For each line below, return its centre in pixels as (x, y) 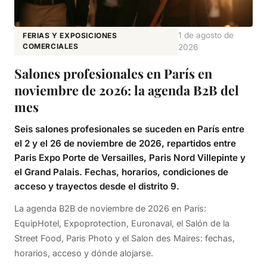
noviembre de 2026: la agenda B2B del (127, 90)
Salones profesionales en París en (113, 74)
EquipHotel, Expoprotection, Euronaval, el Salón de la (122, 223)
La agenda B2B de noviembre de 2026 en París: (110, 209)
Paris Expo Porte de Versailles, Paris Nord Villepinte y (130, 158)
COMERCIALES (51, 46)
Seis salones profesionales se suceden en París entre (129, 129)
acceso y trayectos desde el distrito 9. (97, 187)
